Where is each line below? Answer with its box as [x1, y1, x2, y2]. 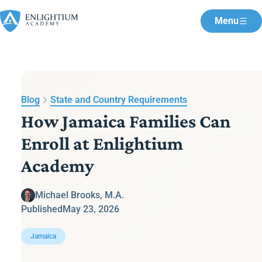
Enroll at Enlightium [21, 133, 183, 154]
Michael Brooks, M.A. [35, 189, 124, 201]
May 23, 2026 [63, 204, 119, 215]
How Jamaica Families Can [21, 111, 230, 132]
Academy [21, 155, 94, 176]
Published [21, 204, 63, 215]
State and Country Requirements [50, 94, 187, 105]
